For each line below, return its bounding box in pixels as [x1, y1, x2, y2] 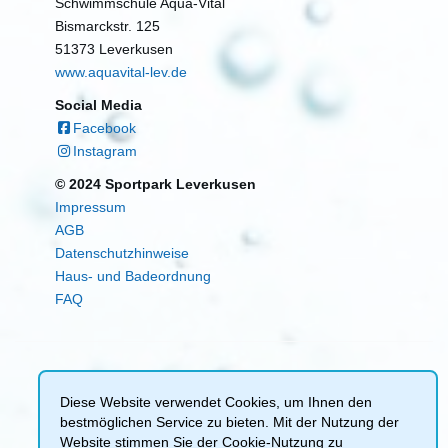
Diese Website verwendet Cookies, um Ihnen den [60, 394, 372, 410]
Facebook [72, 120, 136, 136]
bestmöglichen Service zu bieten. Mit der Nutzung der [60, 414, 399, 430]
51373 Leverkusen [55, 41, 173, 57]
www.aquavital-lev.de [55, 64, 187, 80]
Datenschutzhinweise [55, 245, 189, 261]
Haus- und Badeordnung [55, 268, 211, 284]
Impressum [55, 199, 126, 215]
